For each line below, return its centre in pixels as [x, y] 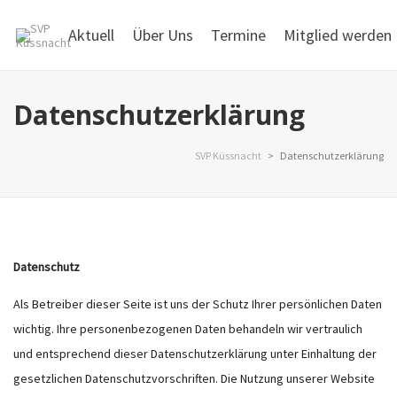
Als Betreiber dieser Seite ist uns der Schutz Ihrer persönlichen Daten [198, 304]
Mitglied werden [338, 35]
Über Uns [163, 35]
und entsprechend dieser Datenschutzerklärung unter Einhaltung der [195, 354]
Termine [238, 35]
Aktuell [91, 35]
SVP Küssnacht [228, 156]
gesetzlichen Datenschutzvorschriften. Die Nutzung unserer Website [194, 378]
